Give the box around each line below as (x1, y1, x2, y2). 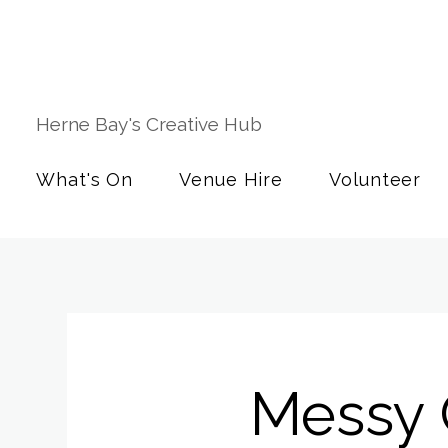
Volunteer (329, 169, 422, 190)
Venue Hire (179, 169, 284, 190)
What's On (36, 169, 134, 190)
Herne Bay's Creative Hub (36, 113, 267, 135)
